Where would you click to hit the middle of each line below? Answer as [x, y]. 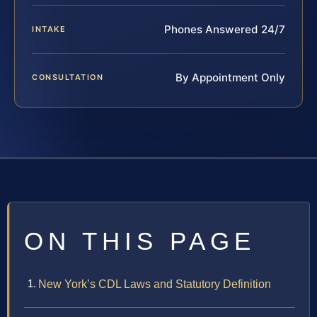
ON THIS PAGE [140, 241]
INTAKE [49, 29]
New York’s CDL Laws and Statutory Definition [155, 284]
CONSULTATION [68, 77]
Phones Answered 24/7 [225, 30]
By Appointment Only [230, 78]
